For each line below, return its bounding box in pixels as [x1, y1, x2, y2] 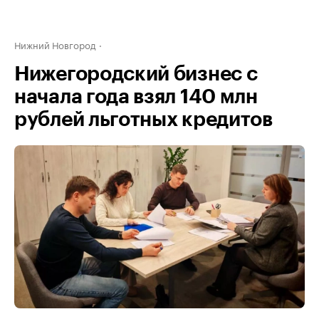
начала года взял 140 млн [14, 87, 258, 107]
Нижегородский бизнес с [14, 64, 258, 84]
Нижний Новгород [14, 37, 96, 51]
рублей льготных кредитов [14, 110, 273, 130]
